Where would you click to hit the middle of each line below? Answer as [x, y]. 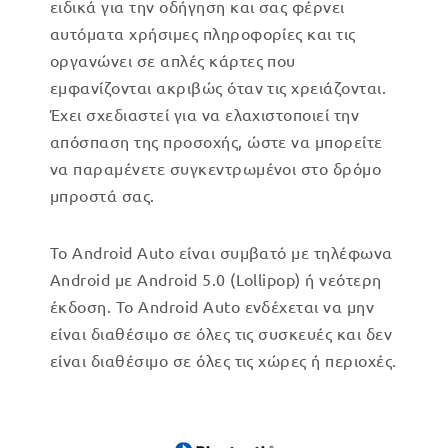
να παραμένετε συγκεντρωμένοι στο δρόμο [216, 168]
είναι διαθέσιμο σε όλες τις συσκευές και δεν [221, 333]
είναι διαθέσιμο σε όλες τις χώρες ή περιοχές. [223, 360]
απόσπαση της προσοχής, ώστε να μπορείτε [216, 141]
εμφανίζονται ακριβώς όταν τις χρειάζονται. [218, 87]
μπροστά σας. [102, 195]
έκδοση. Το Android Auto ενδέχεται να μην [212, 306]
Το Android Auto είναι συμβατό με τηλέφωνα [221, 252]
